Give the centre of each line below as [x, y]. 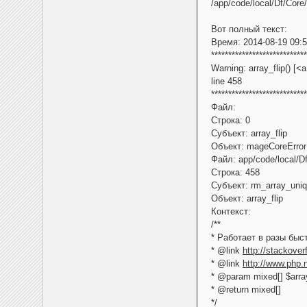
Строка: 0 [231, 121]
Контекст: [231, 212]
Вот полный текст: [249, 29]
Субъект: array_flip [249, 134]
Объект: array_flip [247, 199]
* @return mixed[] [246, 290]
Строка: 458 [235, 173]
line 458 [226, 82]
